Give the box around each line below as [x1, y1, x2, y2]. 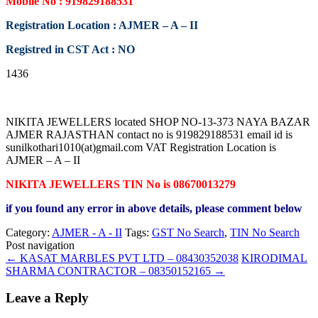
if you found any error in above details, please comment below [6, 202, 302, 214]
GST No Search [152, 226, 224, 238]
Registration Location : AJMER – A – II [6, 18, 198, 31]
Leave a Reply [6, 290, 89, 306]
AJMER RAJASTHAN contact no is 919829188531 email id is [6, 128, 292, 141]
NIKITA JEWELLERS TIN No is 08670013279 [6, 177, 236, 190]
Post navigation [6, 238, 75, 251]
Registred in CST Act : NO [6, 43, 135, 55]
